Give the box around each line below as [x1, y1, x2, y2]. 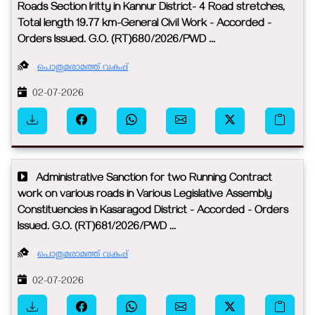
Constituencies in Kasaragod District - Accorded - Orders [18, 205, 288, 219]
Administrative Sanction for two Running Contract [27, 172, 272, 187]
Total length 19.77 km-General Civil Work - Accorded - [18, 17, 271, 32]
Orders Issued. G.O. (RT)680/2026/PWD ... [18, 33, 215, 48]
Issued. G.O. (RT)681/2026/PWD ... [18, 221, 176, 236]
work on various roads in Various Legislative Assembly [18, 188, 271, 203]
